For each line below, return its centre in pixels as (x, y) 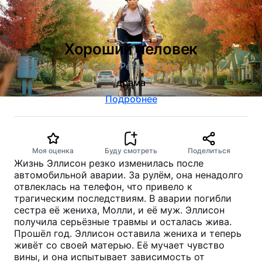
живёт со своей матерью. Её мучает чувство (119, 245)
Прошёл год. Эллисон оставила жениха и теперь (128, 233)
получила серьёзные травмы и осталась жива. (123, 222)
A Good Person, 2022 (131, 66)
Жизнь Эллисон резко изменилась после (109, 163)
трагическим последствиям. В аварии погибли (123, 198)
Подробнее (131, 99)
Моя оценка (53, 151)
